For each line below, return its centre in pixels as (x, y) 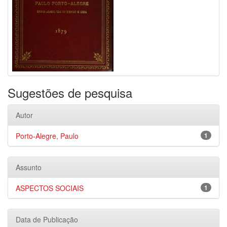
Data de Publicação (47, 219)
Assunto (29, 167)
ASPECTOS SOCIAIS (50, 188)
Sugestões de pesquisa (70, 92)
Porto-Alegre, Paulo (47, 136)
